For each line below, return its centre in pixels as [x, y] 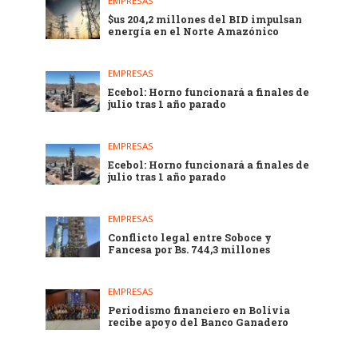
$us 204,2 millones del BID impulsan [205, 19]
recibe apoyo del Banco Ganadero [199, 322]
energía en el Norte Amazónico [194, 31]
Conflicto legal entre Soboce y [190, 237]
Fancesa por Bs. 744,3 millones [189, 249]
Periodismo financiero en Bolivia [199, 310]
